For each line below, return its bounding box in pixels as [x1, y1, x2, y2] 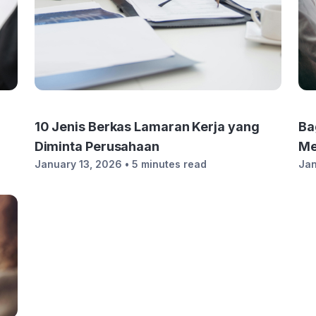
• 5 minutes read [124, 158, 207, 170]
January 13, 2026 [34, 158, 122, 170]
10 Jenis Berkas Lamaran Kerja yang [34, 119, 260, 134]
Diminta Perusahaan [34, 139, 160, 154]
